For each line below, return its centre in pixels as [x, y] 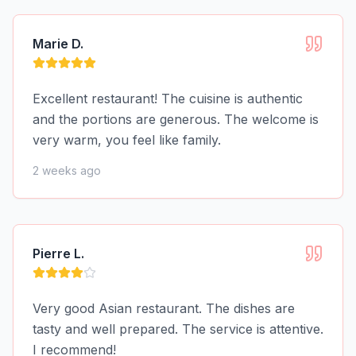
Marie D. [58, 44]
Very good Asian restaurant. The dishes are [164, 308]
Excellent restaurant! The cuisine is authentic [168, 99]
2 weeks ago [67, 170]
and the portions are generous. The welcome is [176, 119]
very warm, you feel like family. [127, 140]
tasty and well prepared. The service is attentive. [178, 329]
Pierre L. [58, 253]
